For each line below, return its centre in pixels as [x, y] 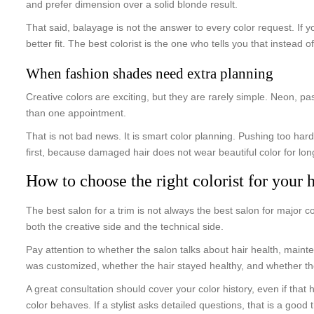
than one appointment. [76, 113]
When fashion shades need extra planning [150, 73]
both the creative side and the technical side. [125, 226]
